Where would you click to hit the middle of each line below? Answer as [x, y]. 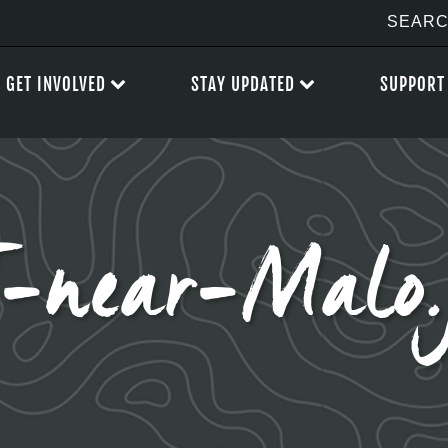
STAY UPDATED [243, 84]
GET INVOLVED [56, 84]
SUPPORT [412, 84]
